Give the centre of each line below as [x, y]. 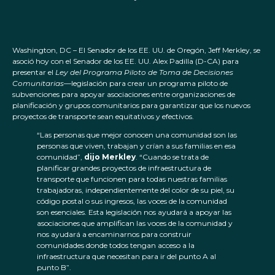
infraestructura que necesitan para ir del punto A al [126, 257]
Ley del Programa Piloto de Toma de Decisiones [144, 72]
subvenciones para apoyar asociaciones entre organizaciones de [124, 95]
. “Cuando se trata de [172, 157]
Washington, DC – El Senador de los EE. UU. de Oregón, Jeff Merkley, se [136, 50]
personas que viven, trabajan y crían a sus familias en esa [136, 146]
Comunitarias [38, 83]
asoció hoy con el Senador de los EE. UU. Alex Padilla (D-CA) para [126, 61]
